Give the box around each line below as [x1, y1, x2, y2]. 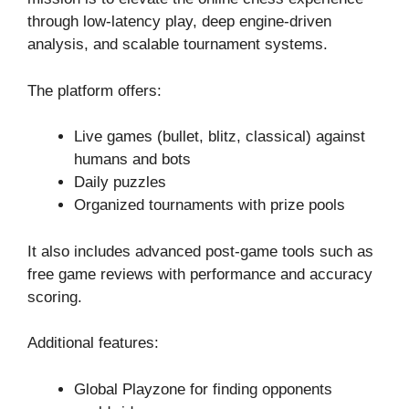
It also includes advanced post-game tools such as [27, 242, 373, 260]
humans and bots [74, 151, 191, 169]
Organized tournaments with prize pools [74, 196, 345, 215]
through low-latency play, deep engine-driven [27, 13, 331, 31]
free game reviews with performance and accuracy [27, 265, 372, 283]
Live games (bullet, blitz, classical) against [74, 128, 365, 146]
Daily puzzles [74, 173, 166, 192]
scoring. [27, 288, 82, 306]
